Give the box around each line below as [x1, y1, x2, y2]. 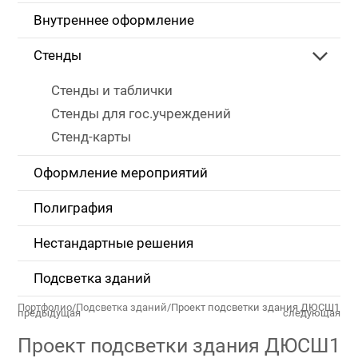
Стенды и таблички [51, 83, 173, 98]
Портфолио [18, 301, 72, 313]
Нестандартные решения [34, 236, 193, 251]
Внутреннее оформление [34, 13, 194, 28]
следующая [283, 307, 340, 319]
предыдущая [18, 307, 81, 319]
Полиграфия [34, 201, 113, 216]
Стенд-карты [51, 129, 131, 145]
